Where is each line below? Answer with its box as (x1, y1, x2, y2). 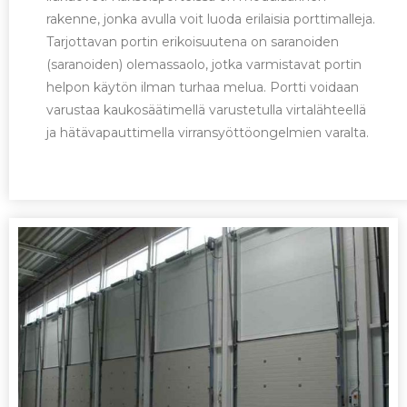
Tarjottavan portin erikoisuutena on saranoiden (46, 33, 340, 50)
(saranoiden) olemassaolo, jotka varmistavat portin (46, 55, 362, 73)
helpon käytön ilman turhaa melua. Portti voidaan (46, 78, 360, 95)
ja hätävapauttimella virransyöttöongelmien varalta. (46, 124, 370, 141)
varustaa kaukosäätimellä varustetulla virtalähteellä (46, 101, 367, 118)
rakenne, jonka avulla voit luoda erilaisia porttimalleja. (46, 10, 376, 27)
